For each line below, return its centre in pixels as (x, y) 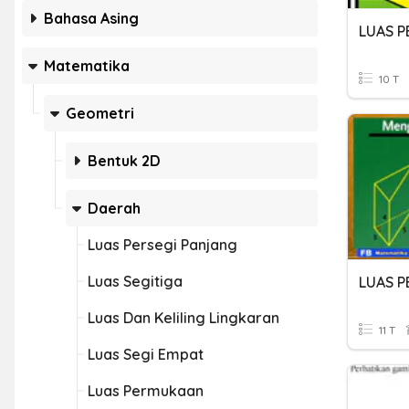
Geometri (100, 113)
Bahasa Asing (91, 18)
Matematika (87, 66)
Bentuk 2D (124, 161)
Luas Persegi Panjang (163, 245)
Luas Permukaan (146, 391)
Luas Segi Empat (146, 354)
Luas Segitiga (135, 281)
